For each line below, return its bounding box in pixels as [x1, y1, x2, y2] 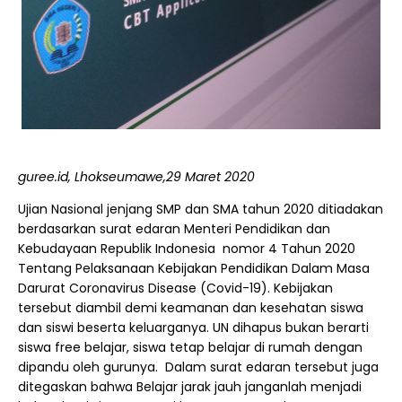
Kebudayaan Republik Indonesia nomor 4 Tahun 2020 [18, 240, 355, 258]
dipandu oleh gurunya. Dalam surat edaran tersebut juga [18, 358, 379, 376]
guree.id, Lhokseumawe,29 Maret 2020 [18, 168, 255, 186]
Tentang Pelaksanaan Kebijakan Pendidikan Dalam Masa [18, 259, 370, 277]
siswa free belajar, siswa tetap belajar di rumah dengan [18, 338, 363, 356]
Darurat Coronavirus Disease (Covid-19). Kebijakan [18, 279, 333, 297]
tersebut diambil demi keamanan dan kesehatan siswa [18, 299, 363, 317]
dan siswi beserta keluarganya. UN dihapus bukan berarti [18, 319, 369, 336]
